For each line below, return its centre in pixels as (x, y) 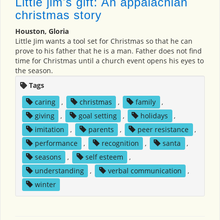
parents (101, 130)
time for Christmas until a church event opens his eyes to (110, 61)
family (146, 102)
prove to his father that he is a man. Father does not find (109, 51)
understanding (59, 171)
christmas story (58, 15)
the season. (34, 71)
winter (45, 185)
